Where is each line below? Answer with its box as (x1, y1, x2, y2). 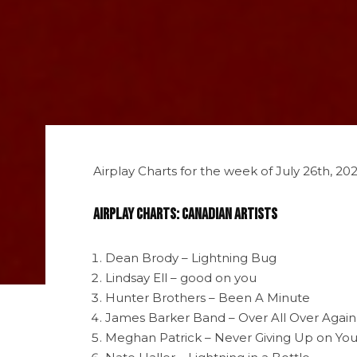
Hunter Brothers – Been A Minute (105, 289, 310, 305)
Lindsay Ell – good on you (105, 269, 257, 285)
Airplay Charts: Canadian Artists (93, 204, 277, 224)
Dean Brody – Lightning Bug (105, 249, 277, 265)
